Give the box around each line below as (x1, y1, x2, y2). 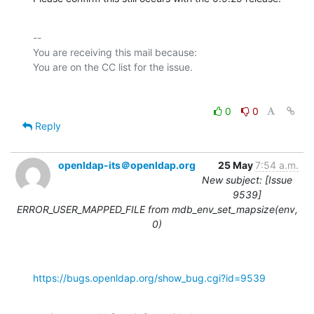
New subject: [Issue (202, 173, 292, 186)
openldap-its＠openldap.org (58, 158, 196, 171)
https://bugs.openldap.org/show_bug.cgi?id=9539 (33, 271, 266, 284)
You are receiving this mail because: (33, 46, 197, 58)
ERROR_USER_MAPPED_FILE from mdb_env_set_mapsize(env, (16, 203, 298, 215)
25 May (218, 158, 255, 171)
